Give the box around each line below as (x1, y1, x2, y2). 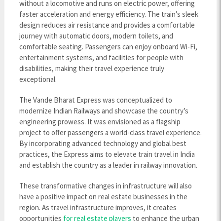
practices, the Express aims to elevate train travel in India (19, 149, 195, 159)
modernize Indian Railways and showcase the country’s (19, 106, 188, 115)
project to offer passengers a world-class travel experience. (19, 128, 202, 137)
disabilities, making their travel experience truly (19, 64, 164, 73)
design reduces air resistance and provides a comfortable (19, 20, 195, 30)
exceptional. (19, 74, 57, 84)
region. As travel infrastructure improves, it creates (19, 203, 177, 212)
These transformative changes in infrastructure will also (19, 181, 192, 190)
